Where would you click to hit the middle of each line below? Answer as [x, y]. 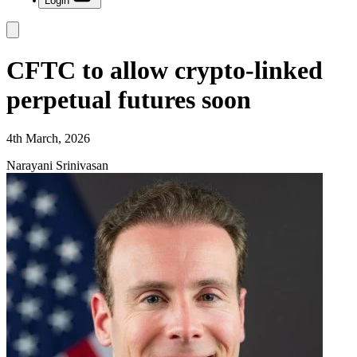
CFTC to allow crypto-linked [165, 70]
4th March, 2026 [48, 138]
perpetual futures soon [129, 99]
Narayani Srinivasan [57, 165]
